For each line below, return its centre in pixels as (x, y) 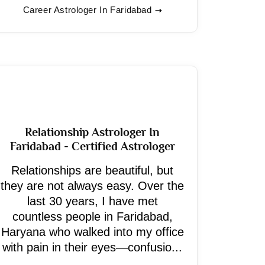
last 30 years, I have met (92, 201)
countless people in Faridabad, (92, 216)
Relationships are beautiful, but (92, 170)
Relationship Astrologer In (92, 132)
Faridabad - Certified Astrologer (92, 146)
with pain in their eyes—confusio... (92, 247)
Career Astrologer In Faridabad (87, 10)
